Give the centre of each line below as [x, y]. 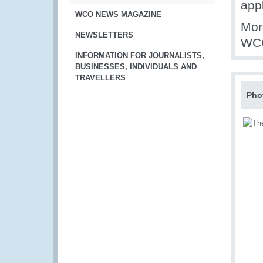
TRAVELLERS [100, 78]
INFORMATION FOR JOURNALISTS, [140, 55]
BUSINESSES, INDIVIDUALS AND [136, 67]
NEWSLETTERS [104, 35]
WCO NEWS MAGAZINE [118, 14]
